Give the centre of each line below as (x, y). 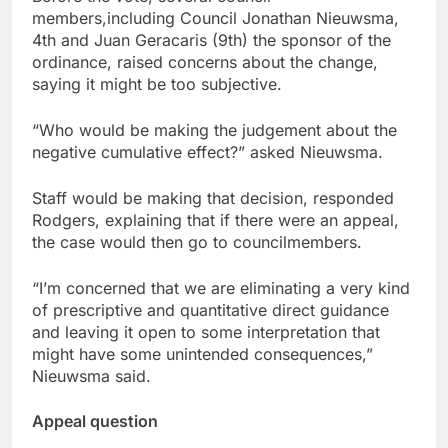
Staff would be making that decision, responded (213, 198)
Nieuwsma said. (91, 376)
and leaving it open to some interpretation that (206, 332)
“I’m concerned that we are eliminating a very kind (221, 288)
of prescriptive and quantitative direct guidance (210, 310)
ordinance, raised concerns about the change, (205, 62)
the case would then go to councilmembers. (197, 242)
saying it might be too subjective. (157, 84)
